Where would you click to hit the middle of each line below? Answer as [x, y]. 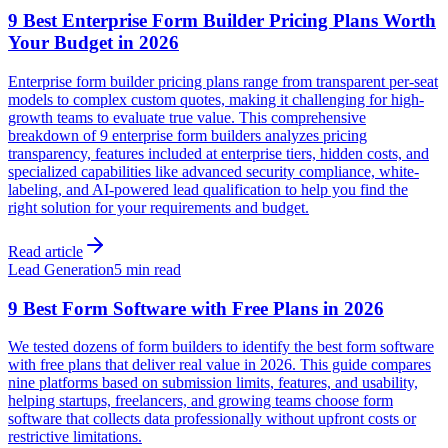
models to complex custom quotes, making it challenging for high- [216, 99]
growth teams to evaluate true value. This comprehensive [187, 117]
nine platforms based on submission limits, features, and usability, [213, 383]
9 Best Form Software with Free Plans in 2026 [196, 308]
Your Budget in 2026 [93, 43]
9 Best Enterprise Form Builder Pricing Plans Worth [222, 21]
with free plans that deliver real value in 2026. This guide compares [219, 365]
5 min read [147, 269]
